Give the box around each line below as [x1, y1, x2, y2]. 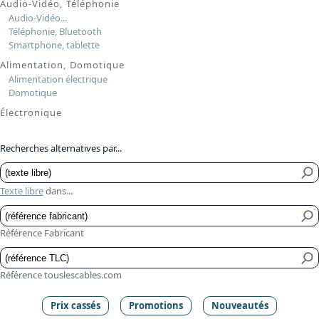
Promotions [129, 299, 183, 313]
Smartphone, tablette [8, 38, 100, 51]
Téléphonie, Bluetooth [8, 24, 102, 38]
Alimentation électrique [8, 72, 108, 85]
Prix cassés [51, 299, 101, 313]
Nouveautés [211, 299, 268, 313]
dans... [43, 184, 73, 198]
